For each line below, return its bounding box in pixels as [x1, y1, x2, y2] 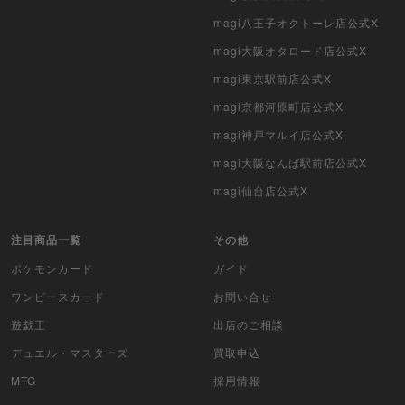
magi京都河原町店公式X [213, 99, 344, 115]
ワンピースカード [11, 288, 105, 305]
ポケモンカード [11, 260, 93, 277]
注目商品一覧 [11, 231, 81, 249]
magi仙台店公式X [213, 183, 308, 199]
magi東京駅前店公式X [213, 71, 332, 87]
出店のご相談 [213, 316, 284, 333]
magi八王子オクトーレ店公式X [213, 14, 379, 31]
